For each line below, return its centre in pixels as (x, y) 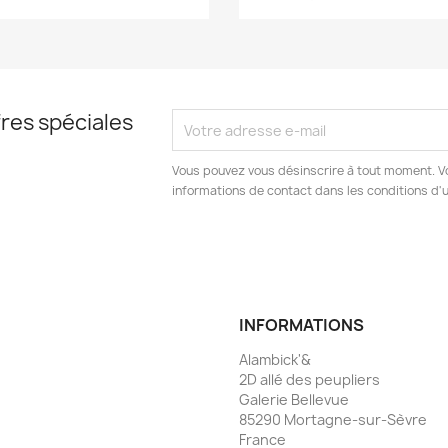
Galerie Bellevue (294, 400)
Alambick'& (275, 360)
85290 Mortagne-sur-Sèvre (333, 420)
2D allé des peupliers (309, 380)
